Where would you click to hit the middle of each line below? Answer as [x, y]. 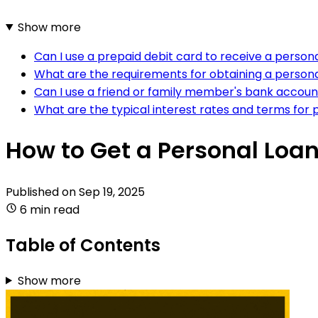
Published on [42, 192]
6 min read [50, 209]
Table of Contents [83, 245]
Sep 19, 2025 [112, 192]
